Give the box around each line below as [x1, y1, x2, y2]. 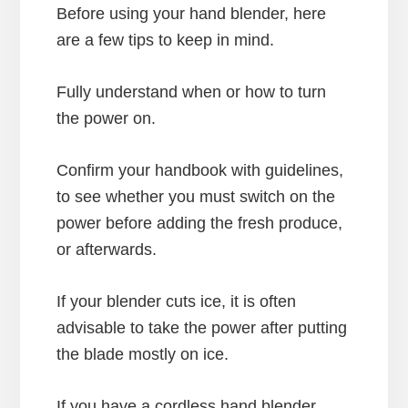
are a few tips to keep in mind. [56, 30, 275, 49]
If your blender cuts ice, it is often [56, 291, 297, 311]
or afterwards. [56, 240, 158, 259]
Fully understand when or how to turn [56, 82, 327, 101]
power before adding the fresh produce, [56, 213, 343, 232]
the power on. [56, 108, 157, 127]
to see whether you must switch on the [56, 187, 336, 206]
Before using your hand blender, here [56, 4, 327, 23]
